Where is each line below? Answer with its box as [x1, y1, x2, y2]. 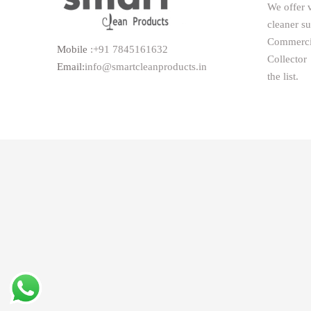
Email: [57, 61, 85, 73]
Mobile [57, 44, 91, 56]
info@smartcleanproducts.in [85, 61, 208, 73]
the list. [267, 71, 299, 83]
